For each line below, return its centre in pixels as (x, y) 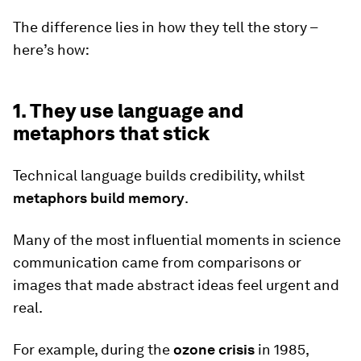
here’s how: (51, 50)
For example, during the (93, 349)
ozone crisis (214, 349)
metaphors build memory (99, 198)
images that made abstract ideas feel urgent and (176, 285)
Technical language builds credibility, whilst (159, 175)
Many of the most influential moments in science (177, 240)
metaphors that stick (111, 133)
